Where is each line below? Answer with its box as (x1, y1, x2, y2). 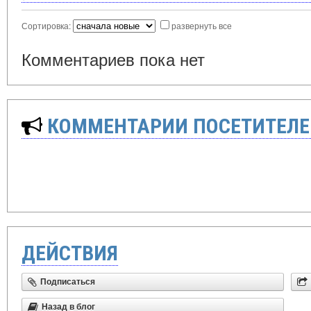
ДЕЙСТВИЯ (22, 241, 118, 265)
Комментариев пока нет (22, 47, 205, 71)
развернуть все (171, 19, 232, 31)
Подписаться (40, 277, 95, 287)
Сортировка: (22, 19, 73, 31)
